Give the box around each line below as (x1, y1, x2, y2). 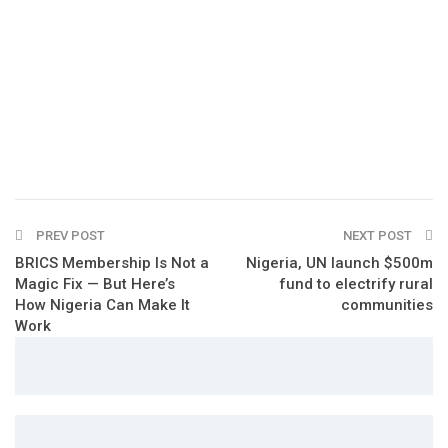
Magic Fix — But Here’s (15, 274, 175, 293)
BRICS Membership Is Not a (15, 253, 209, 272)
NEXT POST (343, 227, 415, 243)
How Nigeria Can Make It (15, 295, 190, 314)
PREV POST (33, 227, 105, 243)
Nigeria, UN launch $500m (246, 253, 433, 272)
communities (341, 295, 433, 314)
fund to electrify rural (279, 274, 433, 293)
